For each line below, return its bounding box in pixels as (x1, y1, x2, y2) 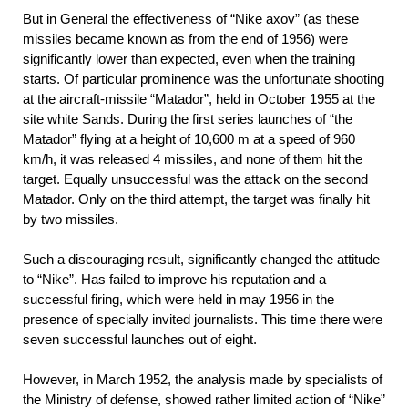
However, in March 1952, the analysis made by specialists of (23, 371, 382, 387)
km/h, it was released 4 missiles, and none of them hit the (23, 150, 362, 167)
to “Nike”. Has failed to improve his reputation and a (23, 270, 326, 287)
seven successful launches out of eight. (23, 331, 257, 347)
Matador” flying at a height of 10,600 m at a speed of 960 (23, 130, 355, 147)
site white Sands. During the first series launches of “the (23, 110, 352, 127)
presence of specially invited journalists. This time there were (23, 311, 382, 327)
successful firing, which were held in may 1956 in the (23, 291, 334, 307)
